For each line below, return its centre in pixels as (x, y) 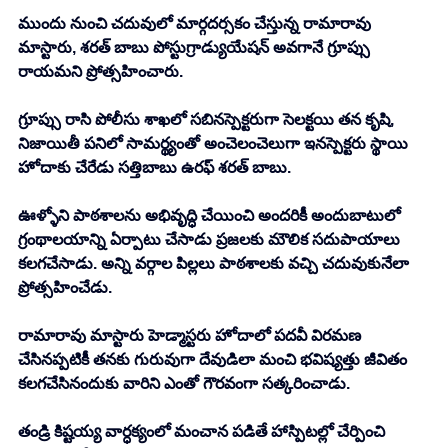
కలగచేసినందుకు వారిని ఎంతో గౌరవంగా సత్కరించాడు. (184, 384)
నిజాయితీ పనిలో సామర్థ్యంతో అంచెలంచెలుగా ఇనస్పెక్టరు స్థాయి (215, 144)
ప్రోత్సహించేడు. (65, 288)
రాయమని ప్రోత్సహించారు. (100, 72)
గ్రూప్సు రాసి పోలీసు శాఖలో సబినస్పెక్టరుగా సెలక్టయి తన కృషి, (208, 120)
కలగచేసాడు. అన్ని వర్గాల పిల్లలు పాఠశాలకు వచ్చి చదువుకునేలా (215, 264)
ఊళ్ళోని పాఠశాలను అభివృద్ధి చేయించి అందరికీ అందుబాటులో (211, 216)
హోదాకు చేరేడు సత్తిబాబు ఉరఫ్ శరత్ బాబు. (154, 168)
